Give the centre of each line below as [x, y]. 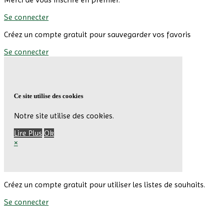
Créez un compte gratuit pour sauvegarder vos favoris [97, 34]
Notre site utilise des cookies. [64, 116]
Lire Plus [28, 133]
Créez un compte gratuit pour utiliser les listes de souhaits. [105, 185]
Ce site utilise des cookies [49, 96]
